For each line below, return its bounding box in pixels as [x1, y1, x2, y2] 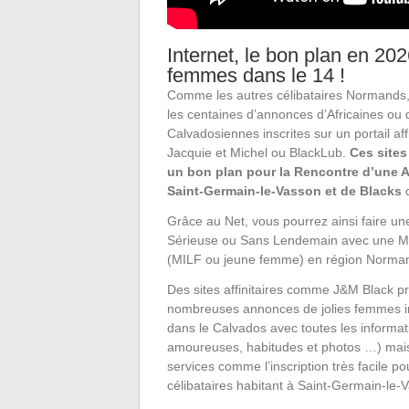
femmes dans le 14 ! [167, 64, 345, 88]
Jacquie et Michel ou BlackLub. [167, 145, 350, 161]
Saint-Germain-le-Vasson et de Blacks [167, 184, 402, 199]
